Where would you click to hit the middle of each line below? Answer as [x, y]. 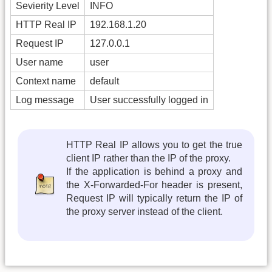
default [104, 81]
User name [39, 62]
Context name [46, 81]
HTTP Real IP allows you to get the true [154, 144]
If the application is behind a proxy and [154, 171]
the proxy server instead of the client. [145, 211]
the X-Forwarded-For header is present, [154, 185]
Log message [45, 100]
